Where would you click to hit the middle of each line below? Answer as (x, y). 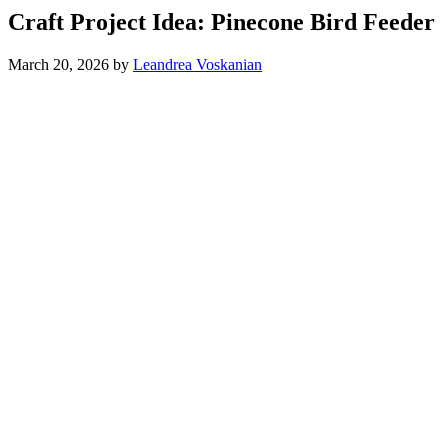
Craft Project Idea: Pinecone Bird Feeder (221, 21)
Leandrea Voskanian (197, 64)
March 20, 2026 (58, 64)
